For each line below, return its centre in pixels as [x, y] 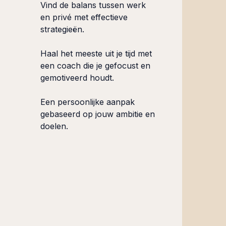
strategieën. [63, 30]
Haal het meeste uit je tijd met [96, 54]
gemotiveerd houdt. [77, 78]
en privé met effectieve [84, 17]
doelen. [54, 126]
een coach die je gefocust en [96, 66]
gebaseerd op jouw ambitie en [98, 114]
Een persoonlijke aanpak [88, 102]
